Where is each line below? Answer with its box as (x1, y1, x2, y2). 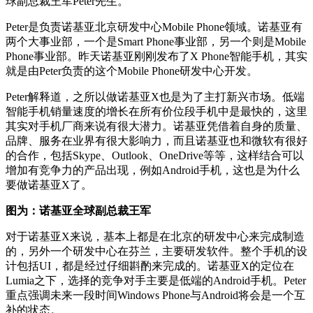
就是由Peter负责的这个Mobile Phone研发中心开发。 (6, 65, 258, 78)
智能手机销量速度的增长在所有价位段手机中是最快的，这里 (6, 105, 307, 118)
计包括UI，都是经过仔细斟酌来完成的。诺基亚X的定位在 (6, 260, 294, 272)
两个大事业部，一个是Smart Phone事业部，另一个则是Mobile (6, 36, 306, 48)
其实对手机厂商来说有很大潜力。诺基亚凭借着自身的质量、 (6, 120, 307, 133)
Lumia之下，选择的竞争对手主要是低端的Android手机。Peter (6, 275, 306, 287)
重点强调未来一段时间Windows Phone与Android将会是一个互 (6, 289, 305, 302)
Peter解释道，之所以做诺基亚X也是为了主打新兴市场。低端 (6, 91, 305, 103)
